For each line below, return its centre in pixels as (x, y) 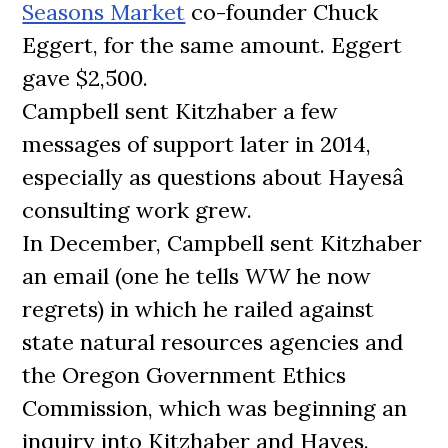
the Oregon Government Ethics (184, 375)
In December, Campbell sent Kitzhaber (222, 243)
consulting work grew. (137, 210)
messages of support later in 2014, (197, 144)
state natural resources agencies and (213, 342)
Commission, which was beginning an (215, 408)
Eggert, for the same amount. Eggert (212, 45)
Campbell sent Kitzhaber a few (180, 111)
